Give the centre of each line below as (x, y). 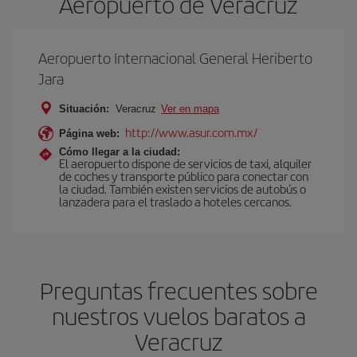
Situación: (84, 108)
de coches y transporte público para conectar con (184, 175)
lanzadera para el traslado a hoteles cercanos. (175, 201)
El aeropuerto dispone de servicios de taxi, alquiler (185, 163)
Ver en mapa (190, 108)
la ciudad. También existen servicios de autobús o (182, 188)
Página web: (89, 133)
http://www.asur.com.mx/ (191, 131)
